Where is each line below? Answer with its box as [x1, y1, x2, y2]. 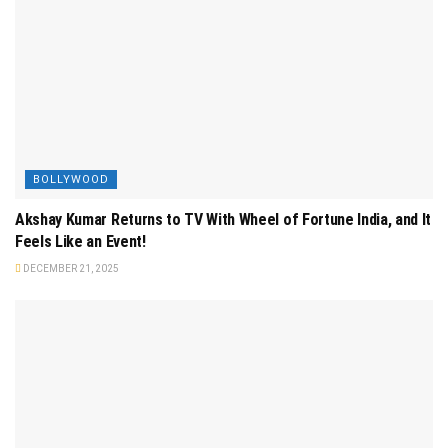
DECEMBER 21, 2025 [21, 262, 119, 274]
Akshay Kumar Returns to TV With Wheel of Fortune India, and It [15, 209, 432, 229]
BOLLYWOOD [33, 172, 109, 186]
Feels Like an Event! [15, 231, 146, 251]
